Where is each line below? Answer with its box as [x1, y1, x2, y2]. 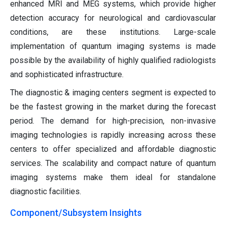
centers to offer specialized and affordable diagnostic [10, 144, 216, 154]
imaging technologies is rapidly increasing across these [10, 130, 216, 140]
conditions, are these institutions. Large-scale [10, 27, 216, 37]
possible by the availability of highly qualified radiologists [10, 55, 216, 66]
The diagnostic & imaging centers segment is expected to [10, 88, 216, 98]
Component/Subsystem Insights [10, 207, 142, 218]
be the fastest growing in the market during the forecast [10, 102, 216, 112]
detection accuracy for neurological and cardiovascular [10, 13, 216, 23]
